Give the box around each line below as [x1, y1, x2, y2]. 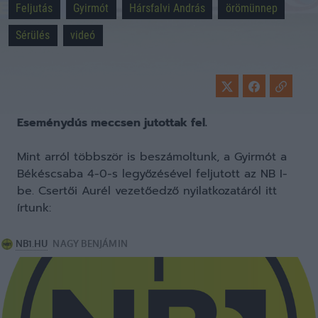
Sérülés [16, 28, 50, 42]
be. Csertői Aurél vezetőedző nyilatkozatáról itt [17, 182, 277, 199]
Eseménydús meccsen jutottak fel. [17, 114, 207, 131]
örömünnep [225, 1, 278, 15]
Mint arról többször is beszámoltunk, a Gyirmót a [17, 148, 287, 165]
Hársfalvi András [128, 1, 205, 15]
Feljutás [16, 1, 53, 15]
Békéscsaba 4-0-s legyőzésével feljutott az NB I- [17, 165, 287, 182]
